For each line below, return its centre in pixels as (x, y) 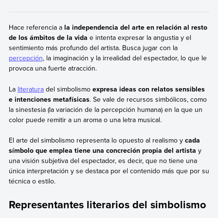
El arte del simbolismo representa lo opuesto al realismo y (97, 140)
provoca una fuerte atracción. (53, 68)
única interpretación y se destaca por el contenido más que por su (109, 171)
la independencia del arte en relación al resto (135, 27)
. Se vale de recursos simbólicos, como (148, 99)
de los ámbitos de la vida (48, 38)
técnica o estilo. (32, 181)
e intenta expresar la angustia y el (139, 38)
